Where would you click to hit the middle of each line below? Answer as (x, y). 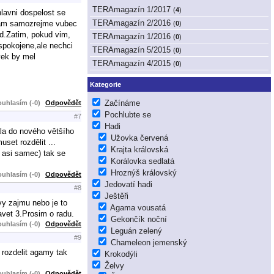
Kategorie (106, 85)
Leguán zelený (136, 231)
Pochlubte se (128, 114)
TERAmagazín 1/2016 (131, 36)
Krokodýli (121, 254)
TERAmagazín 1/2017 (131, 9)
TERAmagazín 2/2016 (131, 23)
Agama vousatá (138, 207)
